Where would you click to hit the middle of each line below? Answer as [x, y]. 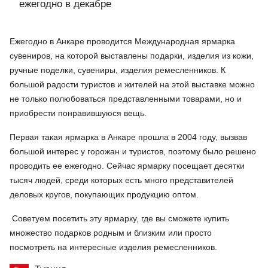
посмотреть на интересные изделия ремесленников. [113, 247]
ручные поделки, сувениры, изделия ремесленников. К [118, 70]
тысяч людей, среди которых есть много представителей [121, 180]
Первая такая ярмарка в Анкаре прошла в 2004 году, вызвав [128, 137]
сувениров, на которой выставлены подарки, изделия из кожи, [132, 55]
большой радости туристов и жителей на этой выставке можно [132, 84]
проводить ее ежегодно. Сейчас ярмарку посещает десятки [127, 165]
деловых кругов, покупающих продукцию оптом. [104, 194]
